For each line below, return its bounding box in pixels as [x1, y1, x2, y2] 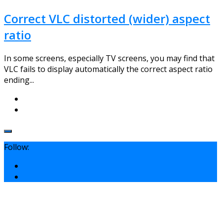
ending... [4, 74, 34, 85]
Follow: [4, 141, 29, 152]
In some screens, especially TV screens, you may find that [4, 52, 215, 64]
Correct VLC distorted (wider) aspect [4, 10, 210, 27]
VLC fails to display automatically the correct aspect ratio [4, 63, 213, 74]
